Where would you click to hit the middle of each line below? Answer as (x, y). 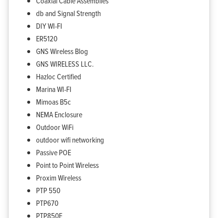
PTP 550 (48, 190)
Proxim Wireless (58, 177)
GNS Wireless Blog (62, 51)
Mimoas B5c (53, 101)
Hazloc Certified (58, 76)
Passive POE (53, 152)
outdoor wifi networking (70, 139)
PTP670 (47, 203)
